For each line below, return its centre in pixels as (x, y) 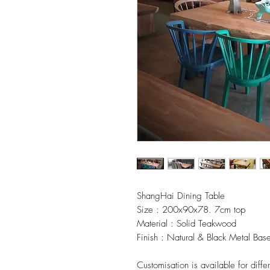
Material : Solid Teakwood (187, 224)
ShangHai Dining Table (181, 196)
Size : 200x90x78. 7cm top (191, 210)
